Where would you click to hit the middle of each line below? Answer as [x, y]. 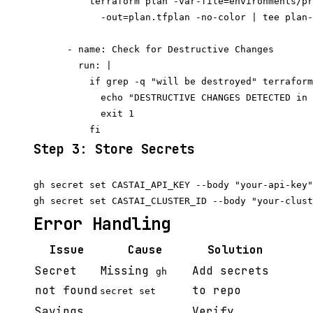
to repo [217, 291]
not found [66, 291]
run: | [73, 66]
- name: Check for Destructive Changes [154, 50]
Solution [235, 250]
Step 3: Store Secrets [114, 150]
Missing [128, 271]
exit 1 [84, 114]
